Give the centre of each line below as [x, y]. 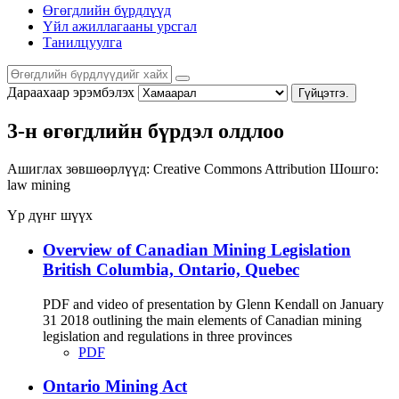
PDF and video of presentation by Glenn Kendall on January [213, 304]
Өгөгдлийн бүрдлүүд [107, 10]
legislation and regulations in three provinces [167, 336]
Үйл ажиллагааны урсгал [120, 26]
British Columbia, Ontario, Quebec [171, 270]
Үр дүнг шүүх [50, 216]
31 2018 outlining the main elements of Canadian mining [202, 320]
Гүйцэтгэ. [324, 93]
